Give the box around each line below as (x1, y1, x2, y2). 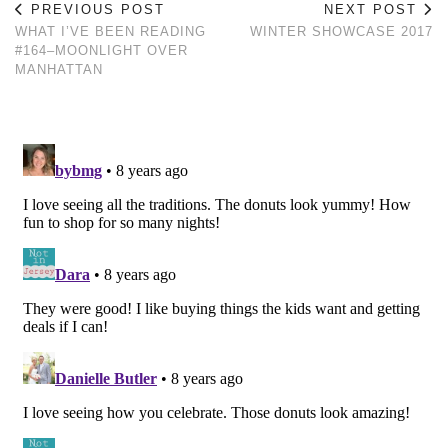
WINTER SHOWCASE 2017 (250, 23, 433, 39)
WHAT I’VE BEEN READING (15, 23, 206, 39)
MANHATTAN (15, 61, 103, 77)
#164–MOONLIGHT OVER (15, 42, 188, 58)
